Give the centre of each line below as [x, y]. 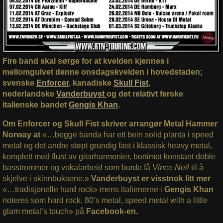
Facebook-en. [112, 211]
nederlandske [29, 94]
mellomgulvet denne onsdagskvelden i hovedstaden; [102, 72]
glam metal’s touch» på [44, 211]
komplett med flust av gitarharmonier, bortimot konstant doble [109, 156]
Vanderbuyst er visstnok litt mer [150, 178]
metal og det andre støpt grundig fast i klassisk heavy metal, [107, 145]
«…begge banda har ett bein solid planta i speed [127, 134]
